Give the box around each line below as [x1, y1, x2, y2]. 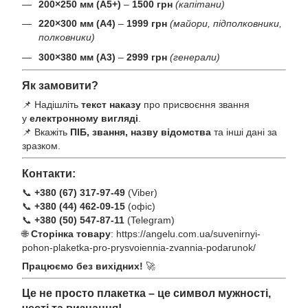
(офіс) [125, 200, 155, 212]
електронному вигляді [30, 112, 138, 124]
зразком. [22, 140, 60, 151]
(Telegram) [124, 214, 175, 225]
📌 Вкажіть [22, 126, 70, 137]
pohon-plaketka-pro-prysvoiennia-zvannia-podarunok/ [22, 241, 256, 253]
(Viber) [125, 186, 157, 198]
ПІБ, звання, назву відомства [70, 126, 211, 137]
